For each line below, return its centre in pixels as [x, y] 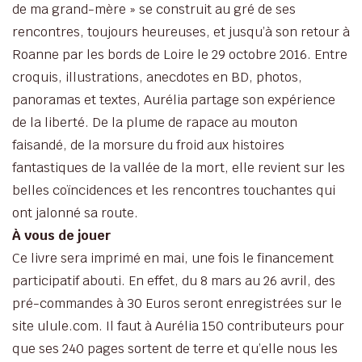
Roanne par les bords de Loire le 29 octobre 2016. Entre [180, 54]
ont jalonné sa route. [75, 213]
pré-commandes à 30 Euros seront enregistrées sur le [177, 303]
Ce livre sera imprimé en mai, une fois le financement [173, 258]
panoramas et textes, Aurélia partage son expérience [174, 99]
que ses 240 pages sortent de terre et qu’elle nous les [175, 348]
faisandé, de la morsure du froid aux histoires [148, 145]
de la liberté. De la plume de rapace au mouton [155, 122]
